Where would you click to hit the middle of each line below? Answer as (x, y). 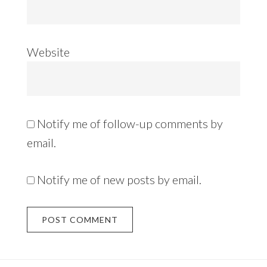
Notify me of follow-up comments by (130, 123)
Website (48, 52)
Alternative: (56, 242)
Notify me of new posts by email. (119, 179)
